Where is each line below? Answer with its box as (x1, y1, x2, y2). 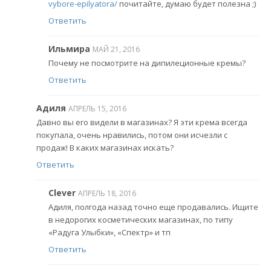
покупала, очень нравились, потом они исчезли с (36, 129, 227, 141)
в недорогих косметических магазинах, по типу (48, 214, 233, 226)
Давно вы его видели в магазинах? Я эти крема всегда (36, 117, 247, 128)
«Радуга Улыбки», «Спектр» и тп (48, 227, 171, 238)
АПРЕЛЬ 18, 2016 (78, 188, 136, 198)
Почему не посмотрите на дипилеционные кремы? (48, 57, 246, 69)
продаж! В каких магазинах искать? (36, 142, 174, 154)
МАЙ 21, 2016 (93, 44, 140, 54)
